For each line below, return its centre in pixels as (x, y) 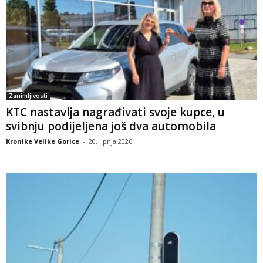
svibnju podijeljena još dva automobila (111, 126)
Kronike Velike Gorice (43, 141)
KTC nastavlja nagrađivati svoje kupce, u (115, 112)
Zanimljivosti (28, 95)
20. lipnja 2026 (110, 141)
